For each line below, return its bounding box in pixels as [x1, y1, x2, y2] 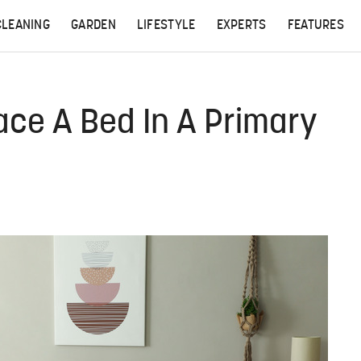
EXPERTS [216, 19, 267, 32]
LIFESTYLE [136, 19, 196, 32]
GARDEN [71, 19, 116, 32]
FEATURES [287, 19, 345, 32]
